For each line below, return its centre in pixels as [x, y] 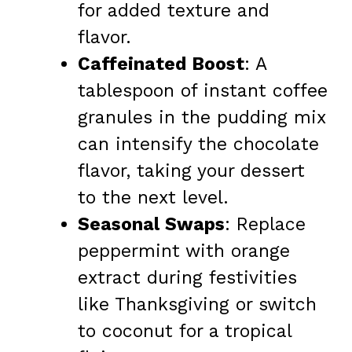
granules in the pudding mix [202, 118]
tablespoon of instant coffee [203, 91]
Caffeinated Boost [161, 64]
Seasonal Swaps [151, 225]
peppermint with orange [184, 251]
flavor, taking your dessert [191, 171]
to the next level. [153, 198]
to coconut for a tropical [185, 332]
